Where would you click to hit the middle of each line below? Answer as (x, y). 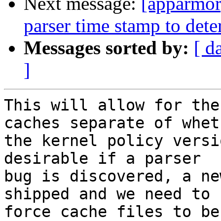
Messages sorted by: (106, 48)
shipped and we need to (107, 194)
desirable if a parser (102, 159)
